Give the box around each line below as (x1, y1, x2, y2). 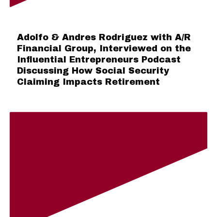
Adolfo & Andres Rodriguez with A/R (17, 32, 191, 43)
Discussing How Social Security (17, 66, 169, 76)
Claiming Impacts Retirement (17, 77, 160, 87)
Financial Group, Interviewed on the (17, 44, 191, 54)
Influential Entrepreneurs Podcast (17, 55, 181, 65)
